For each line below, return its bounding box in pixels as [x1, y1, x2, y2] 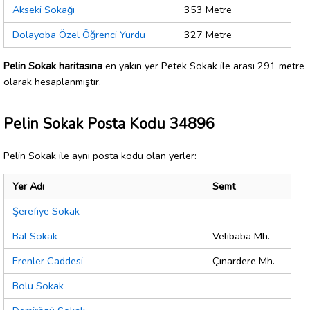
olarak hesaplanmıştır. [3, 74, 101, 89]
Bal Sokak [12, 229, 57, 244]
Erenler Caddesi [12, 254, 83, 268]
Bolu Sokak [12, 279, 64, 293]
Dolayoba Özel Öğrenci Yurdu [12, 28, 145, 42]
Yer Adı [12, 179, 44, 194]
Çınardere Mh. [212, 254, 275, 268]
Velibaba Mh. [212, 229, 270, 244]
